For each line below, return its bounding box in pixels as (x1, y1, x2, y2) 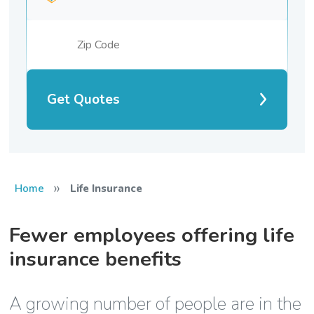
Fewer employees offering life (9, 221, 295, 249)
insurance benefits (9, 245, 182, 273)
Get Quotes (47, 90, 121, 109)
